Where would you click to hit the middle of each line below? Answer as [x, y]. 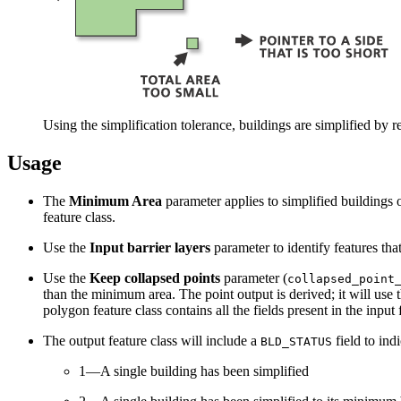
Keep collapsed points [155, 277]
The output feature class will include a [152, 340]
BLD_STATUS [296, 341]
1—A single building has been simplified [194, 371]
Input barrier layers [150, 247]
